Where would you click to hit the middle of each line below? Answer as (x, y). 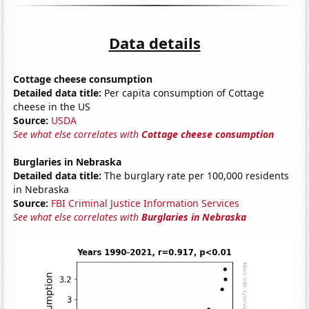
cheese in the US (52, 106)
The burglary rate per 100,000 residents (196, 175)
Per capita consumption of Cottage (183, 92)
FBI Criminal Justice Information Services (146, 203)
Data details (154, 42)
